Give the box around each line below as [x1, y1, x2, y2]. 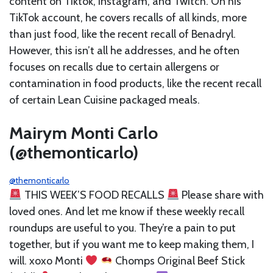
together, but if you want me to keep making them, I [9, 237, 254, 251]
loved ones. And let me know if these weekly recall [9, 204, 244, 218]
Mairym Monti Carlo [9, 122, 158, 143]
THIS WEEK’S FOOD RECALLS [21, 188, 167, 202]
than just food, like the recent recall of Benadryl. [9, 27, 236, 41]
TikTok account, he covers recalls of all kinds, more [9, 10, 247, 24]
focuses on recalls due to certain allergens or [9, 60, 219, 74]
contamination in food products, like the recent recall [9, 76, 261, 90]
